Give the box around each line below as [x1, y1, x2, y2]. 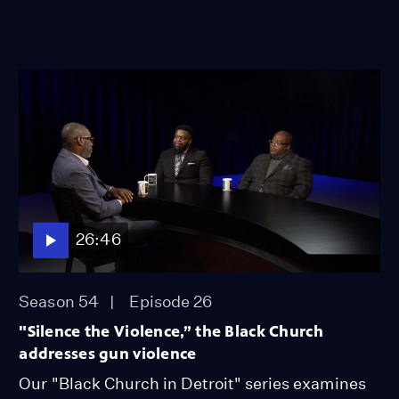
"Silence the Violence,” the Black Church [19, 321, 323, 341]
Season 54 [19, 291, 99, 311]
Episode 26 [128, 291, 213, 311]
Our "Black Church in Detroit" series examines [19, 373, 366, 393]
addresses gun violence [19, 343, 197, 363]
